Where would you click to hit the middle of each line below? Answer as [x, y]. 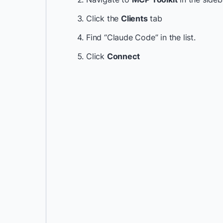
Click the [104, 18]
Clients [134, 18]
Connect [123, 56]
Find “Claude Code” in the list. [141, 37]
